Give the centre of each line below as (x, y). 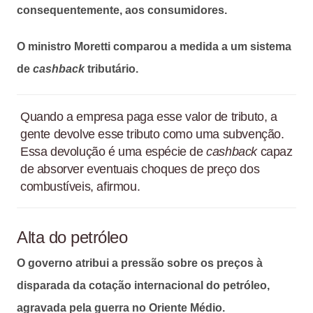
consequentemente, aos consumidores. (122, 10)
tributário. (111, 68)
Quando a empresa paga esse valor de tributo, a (149, 116)
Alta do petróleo (72, 237)
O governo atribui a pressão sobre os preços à (140, 263)
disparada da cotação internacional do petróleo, (143, 285)
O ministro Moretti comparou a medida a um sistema (154, 46)
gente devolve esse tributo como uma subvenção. (152, 134)
